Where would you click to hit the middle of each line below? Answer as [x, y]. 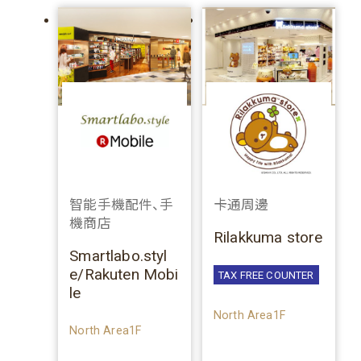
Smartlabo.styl [118, 255]
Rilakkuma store [268, 237]
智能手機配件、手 [122, 205]
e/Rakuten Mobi [124, 274]
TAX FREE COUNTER [266, 275]
